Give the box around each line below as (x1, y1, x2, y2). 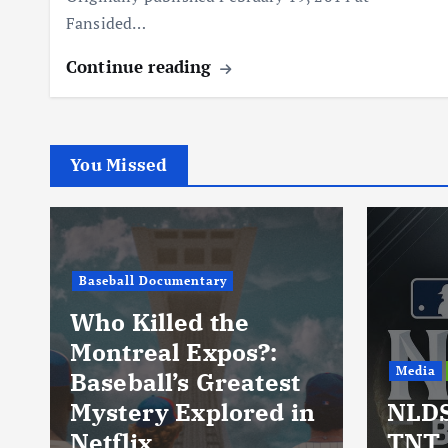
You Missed (70, 154, 168, 177)
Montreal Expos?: (70, 336, 278, 369)
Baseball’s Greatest (70, 366, 301, 399)
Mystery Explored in (70, 396, 316, 429)
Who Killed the (70, 306, 250, 339)
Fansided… (66, 12, 147, 35)
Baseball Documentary (78, 273, 227, 289)
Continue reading (66, 55, 217, 79)
